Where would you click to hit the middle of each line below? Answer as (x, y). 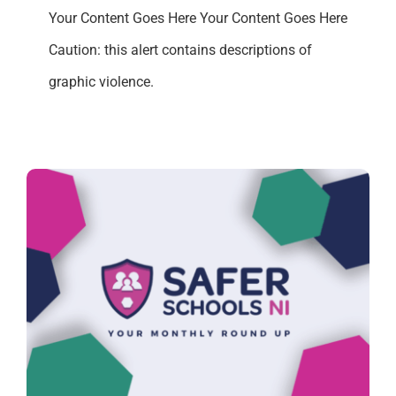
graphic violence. (101, 81)
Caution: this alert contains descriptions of (180, 49)
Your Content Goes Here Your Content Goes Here (198, 18)
